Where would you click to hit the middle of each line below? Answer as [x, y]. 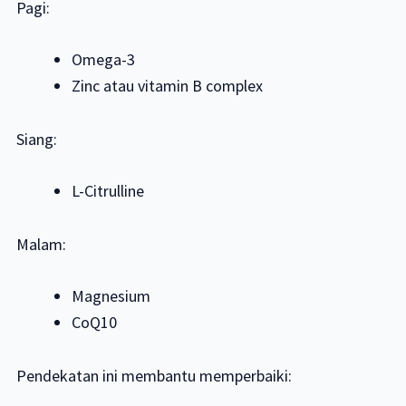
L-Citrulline [108, 191]
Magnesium [111, 296]
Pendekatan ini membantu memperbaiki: [154, 376]
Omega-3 [104, 60]
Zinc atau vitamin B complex [168, 86]
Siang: [36, 140]
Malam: [41, 245]
